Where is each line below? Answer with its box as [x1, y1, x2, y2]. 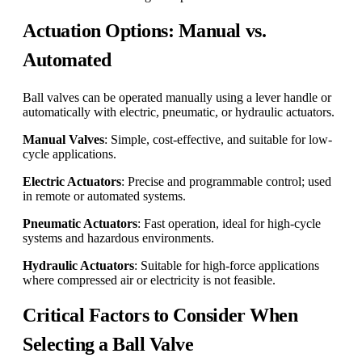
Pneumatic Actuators [23, 217, 137, 231]
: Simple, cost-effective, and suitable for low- [104, 133, 332, 147]
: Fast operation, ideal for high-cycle [137, 217, 321, 231]
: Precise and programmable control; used [121, 175, 331, 189]
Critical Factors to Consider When [23, 305, 298, 326]
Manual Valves [23, 133, 104, 147]
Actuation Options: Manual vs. [23, 20, 267, 42]
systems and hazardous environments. [23, 231, 214, 246]
